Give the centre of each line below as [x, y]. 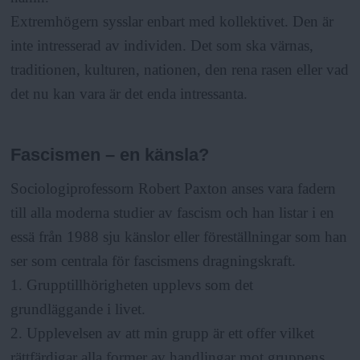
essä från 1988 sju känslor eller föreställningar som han [179, 237]
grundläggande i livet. [78, 309]
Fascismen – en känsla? [110, 155]
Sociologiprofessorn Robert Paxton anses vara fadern [174, 189]
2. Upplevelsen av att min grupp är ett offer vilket [163, 333]
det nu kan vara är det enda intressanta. [129, 93]
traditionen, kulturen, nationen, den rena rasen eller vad [180, 69]
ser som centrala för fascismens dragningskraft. [153, 261]
